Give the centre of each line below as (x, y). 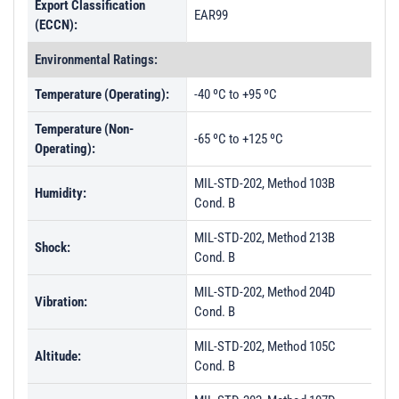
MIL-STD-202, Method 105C (265, 346)
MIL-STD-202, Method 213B (265, 238)
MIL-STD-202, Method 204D (265, 292)
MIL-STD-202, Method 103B (265, 183)
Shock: (53, 248)
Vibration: (61, 302)
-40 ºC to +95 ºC (236, 94)
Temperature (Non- (84, 129)
